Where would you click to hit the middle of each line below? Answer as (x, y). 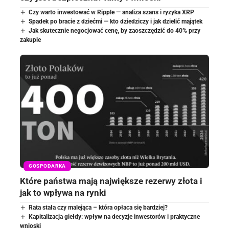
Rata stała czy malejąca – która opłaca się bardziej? (98, 208)
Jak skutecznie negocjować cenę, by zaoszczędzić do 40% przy (115, 31)
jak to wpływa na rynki (63, 193)
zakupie (30, 40)
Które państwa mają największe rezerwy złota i (111, 181)
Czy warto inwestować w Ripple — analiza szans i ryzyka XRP (112, 13)
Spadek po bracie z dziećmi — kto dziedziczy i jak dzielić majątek (116, 22)
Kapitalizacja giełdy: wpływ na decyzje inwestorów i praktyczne (114, 217)
